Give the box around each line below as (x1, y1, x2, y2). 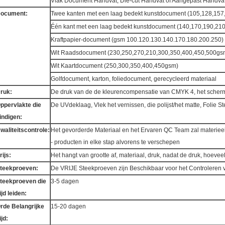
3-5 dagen (51, 178, 79, 185)
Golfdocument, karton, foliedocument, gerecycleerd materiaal (51, 75, 216, 82)
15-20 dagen (51, 203, 86, 210)
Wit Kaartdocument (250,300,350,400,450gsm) (51, 62, 178, 69)
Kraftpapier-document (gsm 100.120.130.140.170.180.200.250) (51, 36, 223, 43)
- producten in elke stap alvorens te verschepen (51, 139, 180, 146)
